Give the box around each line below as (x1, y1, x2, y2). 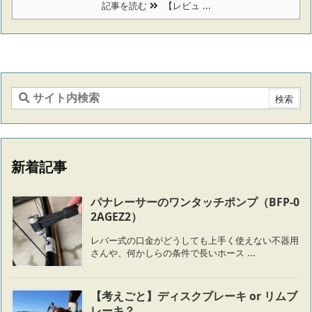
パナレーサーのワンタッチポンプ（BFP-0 (91, 194, 299, 210)
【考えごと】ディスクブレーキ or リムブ (91, 288, 297, 304)
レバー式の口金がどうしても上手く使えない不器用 (91, 233, 299, 247)
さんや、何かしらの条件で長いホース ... (91, 246, 256, 259)
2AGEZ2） (91, 208, 142, 224)
